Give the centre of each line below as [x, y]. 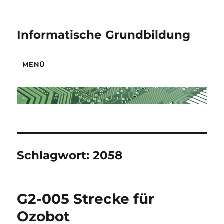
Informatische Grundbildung [104, 35]
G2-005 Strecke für [86, 199]
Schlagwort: [55, 155]
